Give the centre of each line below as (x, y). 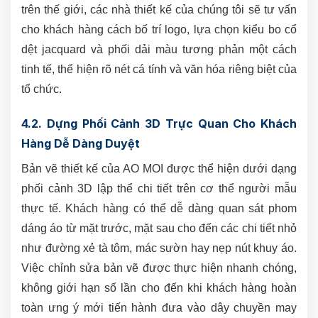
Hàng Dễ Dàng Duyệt (81, 143)
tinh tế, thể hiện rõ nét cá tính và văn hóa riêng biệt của (159, 69)
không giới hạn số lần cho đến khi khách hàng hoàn (159, 287)
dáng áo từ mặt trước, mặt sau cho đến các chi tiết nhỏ (159, 228)
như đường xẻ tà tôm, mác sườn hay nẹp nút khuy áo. (159, 248)
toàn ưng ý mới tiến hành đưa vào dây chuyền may (159, 307)
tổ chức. (42, 89)
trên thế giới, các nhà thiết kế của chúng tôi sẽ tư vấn (159, 9)
